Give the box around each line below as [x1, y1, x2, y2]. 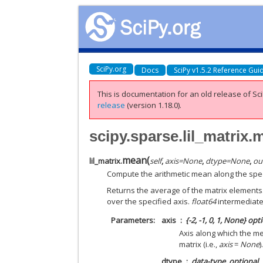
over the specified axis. [107, 196, 192, 207]
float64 [191, 196, 217, 207]
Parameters [110, 215, 153, 225]
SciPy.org [96, 63, 127, 74]
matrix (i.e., [179, 239, 220, 249]
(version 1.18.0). [125, 100, 182, 110]
